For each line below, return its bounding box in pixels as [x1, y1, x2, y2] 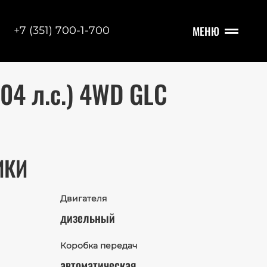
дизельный [60, 209, 115, 226]
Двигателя [60, 193, 107, 204]
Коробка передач [60, 240, 137, 251]
